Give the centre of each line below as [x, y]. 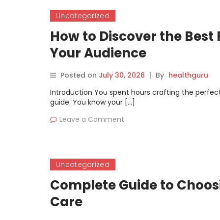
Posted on [80, 75]
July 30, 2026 [122, 75]
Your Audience [98, 53]
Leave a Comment [92, 119]
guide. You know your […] [93, 102]
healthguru [188, 75]
